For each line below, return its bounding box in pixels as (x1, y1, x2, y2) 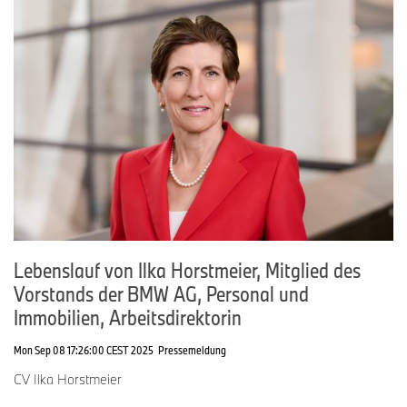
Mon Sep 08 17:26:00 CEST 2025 (14, 342, 154, 358)
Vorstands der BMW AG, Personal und (14, 280, 309, 308)
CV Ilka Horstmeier (14, 371, 122, 389)
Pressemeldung (158, 342, 226, 358)
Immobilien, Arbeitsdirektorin (14, 303, 242, 332)
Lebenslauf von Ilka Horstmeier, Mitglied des (14, 256, 361, 284)
